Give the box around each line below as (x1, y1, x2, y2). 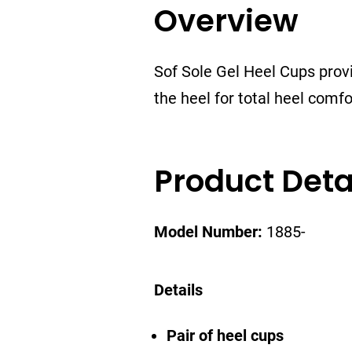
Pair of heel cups (167, 326, 284, 345)
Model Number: (154, 222, 262, 241)
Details (154, 280, 203, 299)
